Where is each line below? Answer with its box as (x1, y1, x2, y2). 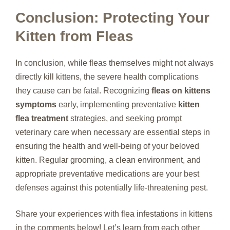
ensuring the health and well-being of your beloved (15, 141, 199, 150)
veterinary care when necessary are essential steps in (15, 127, 210, 137)
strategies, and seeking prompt (68, 113, 182, 123)
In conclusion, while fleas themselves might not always (15, 58, 214, 67)
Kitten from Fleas (15, 28, 133, 44)
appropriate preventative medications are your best (15, 169, 199, 178)
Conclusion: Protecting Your (15, 9, 209, 26)
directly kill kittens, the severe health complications (15, 72, 199, 81)
